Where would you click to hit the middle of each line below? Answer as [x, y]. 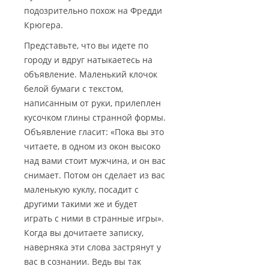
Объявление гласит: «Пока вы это [94, 132]
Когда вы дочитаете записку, [84, 233]
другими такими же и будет [81, 204]
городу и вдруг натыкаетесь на [88, 60]
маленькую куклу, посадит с [81, 190]
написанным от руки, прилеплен [92, 103]
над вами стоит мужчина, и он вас [95, 161]
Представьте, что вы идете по [86, 46]
